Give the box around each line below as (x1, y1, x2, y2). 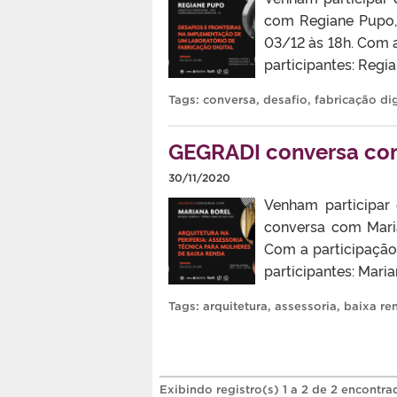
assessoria (275, 300, 337, 314)
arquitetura (203, 300, 268, 314)
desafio (263, 93, 307, 107)
